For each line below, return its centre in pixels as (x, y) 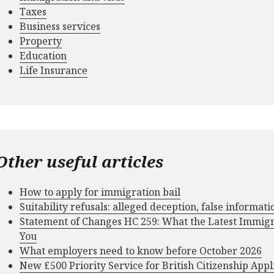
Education (43, 55)
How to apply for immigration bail (100, 192)
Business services (60, 26)
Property (41, 41)
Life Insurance (54, 70)
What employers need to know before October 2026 (141, 250)
